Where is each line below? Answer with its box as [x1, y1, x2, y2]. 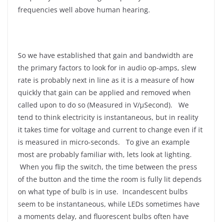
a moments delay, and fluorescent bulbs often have [18, 212, 189, 221]
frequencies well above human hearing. [18, 5, 150, 14]
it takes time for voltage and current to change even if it [18, 125, 203, 134]
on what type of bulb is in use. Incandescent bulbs [18, 187, 188, 196]
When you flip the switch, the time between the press [18, 162, 197, 171]
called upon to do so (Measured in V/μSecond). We [18, 100, 189, 110]
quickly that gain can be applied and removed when [18, 88, 191, 97]
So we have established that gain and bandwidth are [18, 51, 193, 60]
